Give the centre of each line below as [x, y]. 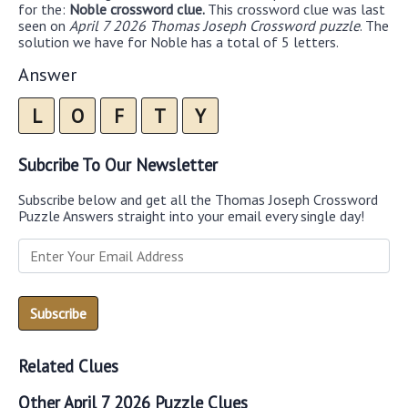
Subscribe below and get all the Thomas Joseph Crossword [198, 200]
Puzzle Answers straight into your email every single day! [191, 216]
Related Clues [68, 367]
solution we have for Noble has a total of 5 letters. [178, 41]
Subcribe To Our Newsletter [118, 164]
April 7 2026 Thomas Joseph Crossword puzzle [214, 25]
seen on [44, 25]
